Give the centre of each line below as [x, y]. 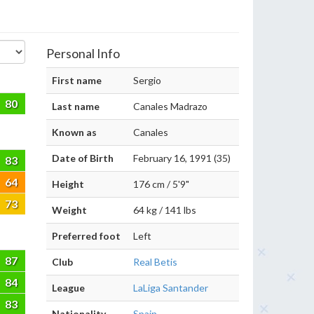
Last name [76, 106]
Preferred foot [86, 236]
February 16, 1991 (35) [182, 158]
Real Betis [155, 262]
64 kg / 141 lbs [165, 210]
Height [68, 184]
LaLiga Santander [171, 288]
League [68, 288]
